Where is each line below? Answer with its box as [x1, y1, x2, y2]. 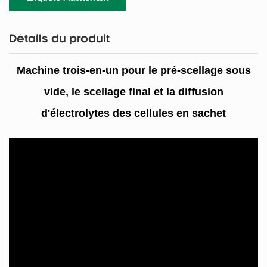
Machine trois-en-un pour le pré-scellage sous [16, 64, 251, 77]
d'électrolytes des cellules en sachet [41, 107, 226, 120]
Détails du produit [9, 34, 110, 46]
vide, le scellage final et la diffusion [44, 86, 223, 98]
